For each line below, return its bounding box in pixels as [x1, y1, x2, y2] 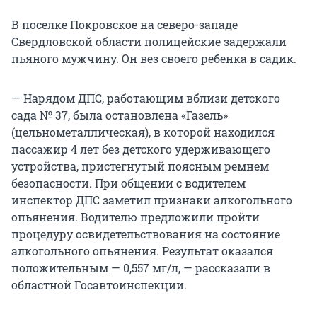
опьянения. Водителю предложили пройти [11, 209, 260, 225]
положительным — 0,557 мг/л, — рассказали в [11, 260, 270, 276]
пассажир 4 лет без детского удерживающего [11, 142, 270, 157]
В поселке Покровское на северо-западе [11, 17, 238, 33]
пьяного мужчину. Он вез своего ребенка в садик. [11, 51, 296, 67]
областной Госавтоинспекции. [11, 277, 187, 293]
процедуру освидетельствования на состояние [11, 226, 280, 242]
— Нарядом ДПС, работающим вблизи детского [11, 91, 280, 106]
